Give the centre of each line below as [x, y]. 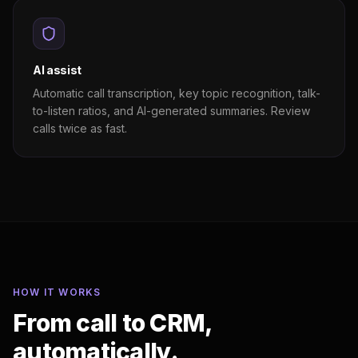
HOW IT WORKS [57, 292]
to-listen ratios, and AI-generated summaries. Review [171, 111]
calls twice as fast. [80, 128]
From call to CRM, [113, 323]
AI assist [57, 70]
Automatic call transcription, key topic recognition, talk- [177, 93]
